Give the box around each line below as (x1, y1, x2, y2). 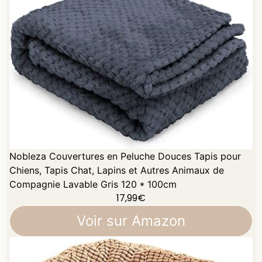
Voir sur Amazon (77, 212, 185, 229)
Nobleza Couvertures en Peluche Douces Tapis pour (9, 150, 242, 162)
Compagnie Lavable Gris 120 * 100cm (9, 178, 177, 190)
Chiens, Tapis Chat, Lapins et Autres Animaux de (9, 164, 225, 176)
